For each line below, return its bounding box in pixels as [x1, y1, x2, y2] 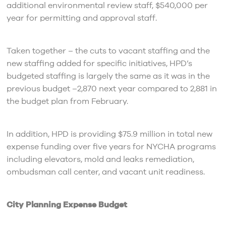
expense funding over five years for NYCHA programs [6, 141, 216, 152]
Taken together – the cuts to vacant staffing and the [6, 45, 210, 56]
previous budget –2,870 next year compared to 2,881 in [6, 83, 217, 94]
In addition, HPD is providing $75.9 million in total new [6, 128, 212, 140]
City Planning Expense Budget [6, 199, 127, 210]
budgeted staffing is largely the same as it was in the [6, 70, 210, 82]
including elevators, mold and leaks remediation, [6, 153, 194, 165]
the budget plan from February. [6, 95, 128, 107]
